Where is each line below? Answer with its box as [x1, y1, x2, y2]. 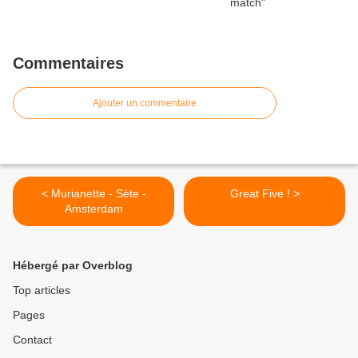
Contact [13, 332, 52, 346]
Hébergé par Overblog [13, 258, 133, 272]
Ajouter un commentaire [93, 97, 197, 109]
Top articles [13, 283, 70, 296]
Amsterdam [64, 201, 123, 215]
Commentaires [13, 54, 124, 72]
